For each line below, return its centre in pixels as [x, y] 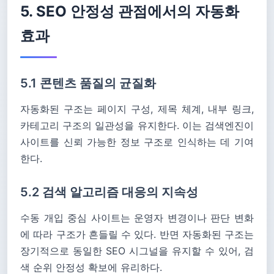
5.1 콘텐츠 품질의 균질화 [88, 83]
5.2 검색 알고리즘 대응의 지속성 [109, 192]
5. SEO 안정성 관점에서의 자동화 [130, 11]
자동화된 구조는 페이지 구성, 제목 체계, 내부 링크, [137, 109]
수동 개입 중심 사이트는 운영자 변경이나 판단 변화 [137, 218]
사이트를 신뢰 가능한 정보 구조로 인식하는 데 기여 [137, 142]
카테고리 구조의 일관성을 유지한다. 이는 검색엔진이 [137, 125]
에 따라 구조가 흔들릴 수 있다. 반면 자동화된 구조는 [137, 234]
